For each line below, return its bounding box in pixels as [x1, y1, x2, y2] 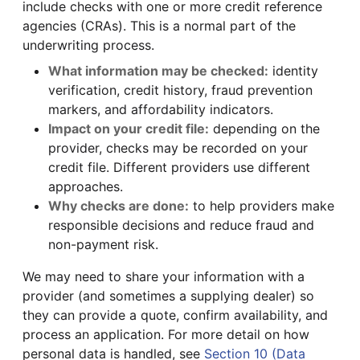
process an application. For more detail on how [22, 325, 309, 342]
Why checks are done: [48, 197, 189, 214]
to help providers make [189, 197, 334, 214]
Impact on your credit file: [48, 120, 209, 137]
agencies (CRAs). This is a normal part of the [22, 17, 296, 34]
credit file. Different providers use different [48, 158, 310, 175]
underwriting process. [22, 36, 154, 53]
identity [268, 62, 318, 79]
